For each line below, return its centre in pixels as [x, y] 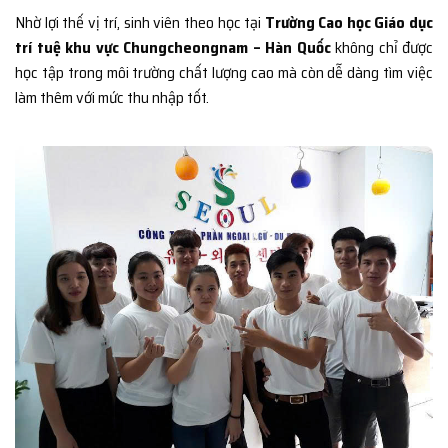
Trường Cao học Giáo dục [349, 23]
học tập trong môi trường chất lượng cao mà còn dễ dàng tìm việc [224, 73]
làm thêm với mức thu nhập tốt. [112, 98]
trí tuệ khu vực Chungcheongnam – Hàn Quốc [173, 48]
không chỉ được [381, 48]
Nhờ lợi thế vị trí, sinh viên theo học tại [140, 23]
